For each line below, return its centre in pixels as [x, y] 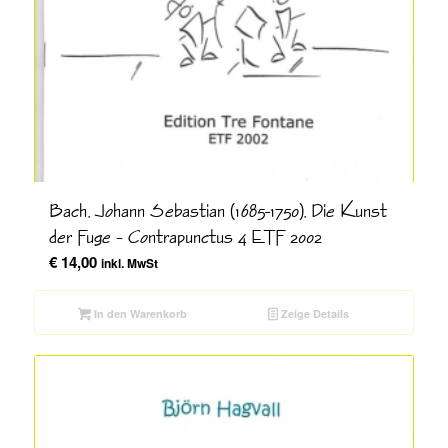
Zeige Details [313, 313]
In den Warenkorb [138, 313]
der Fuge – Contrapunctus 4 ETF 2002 [185, 236]
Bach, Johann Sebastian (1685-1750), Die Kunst [217, 210]
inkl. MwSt [129, 262]
